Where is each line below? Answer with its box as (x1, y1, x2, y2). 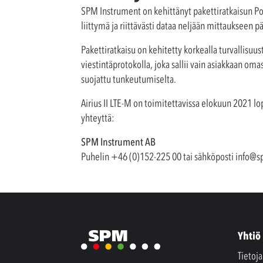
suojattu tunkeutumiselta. (81, 73, 176, 86)
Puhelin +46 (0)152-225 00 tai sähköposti (81, 150, 235, 163)
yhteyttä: (81, 112, 114, 124)
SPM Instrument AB (81, 136, 156, 149)
